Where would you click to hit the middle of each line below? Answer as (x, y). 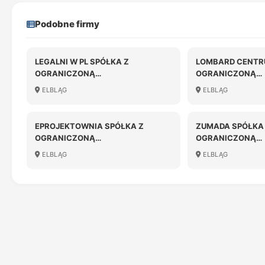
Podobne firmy (67, 24)
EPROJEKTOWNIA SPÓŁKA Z (89, 126)
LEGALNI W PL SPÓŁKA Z (82, 62)
